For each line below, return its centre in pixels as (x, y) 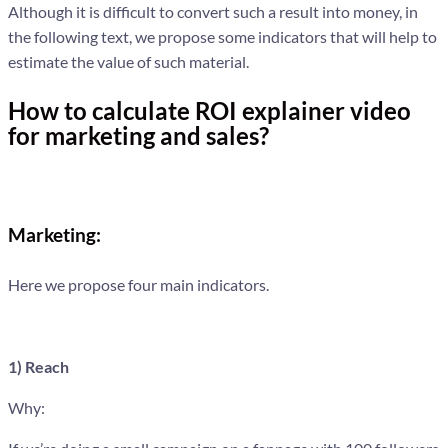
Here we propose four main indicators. (138, 285)
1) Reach (38, 367)
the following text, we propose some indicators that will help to (222, 36)
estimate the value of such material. (128, 61)
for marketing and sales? (138, 135)
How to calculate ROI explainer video (209, 110)
